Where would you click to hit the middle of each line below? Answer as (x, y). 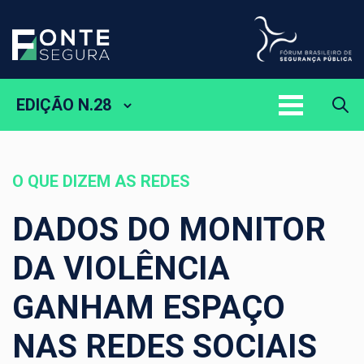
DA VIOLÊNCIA (121, 269)
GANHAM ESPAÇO (149, 308)
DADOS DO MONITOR (169, 230)
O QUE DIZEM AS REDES (101, 182)
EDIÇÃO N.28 (64, 105)
